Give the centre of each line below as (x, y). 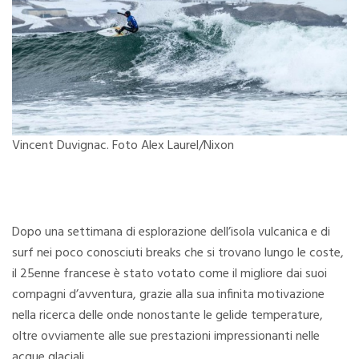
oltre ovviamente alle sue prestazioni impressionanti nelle (166, 336)
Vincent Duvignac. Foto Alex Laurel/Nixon (123, 145)
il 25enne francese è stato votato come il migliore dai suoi (169, 274)
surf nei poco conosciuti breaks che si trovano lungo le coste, (178, 253)
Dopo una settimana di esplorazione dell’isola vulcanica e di (171, 232)
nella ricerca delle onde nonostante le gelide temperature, (167, 315)
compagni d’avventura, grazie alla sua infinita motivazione (168, 294)
